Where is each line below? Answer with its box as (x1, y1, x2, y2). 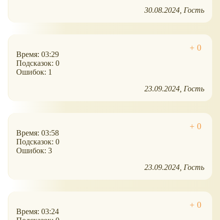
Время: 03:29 (16, 50, 59, 59)
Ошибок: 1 (16, 68, 52, 77)
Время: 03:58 (16, 129, 59, 137)
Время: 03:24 (16, 207, 59, 216)
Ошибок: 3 (16, 146, 52, 155)
